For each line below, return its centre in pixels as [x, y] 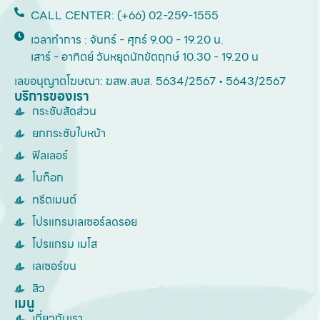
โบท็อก [48, 178]
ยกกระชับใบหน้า [69, 134]
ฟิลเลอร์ [50, 156]
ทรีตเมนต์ [54, 200]
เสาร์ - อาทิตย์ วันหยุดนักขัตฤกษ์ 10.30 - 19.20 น [144, 57]
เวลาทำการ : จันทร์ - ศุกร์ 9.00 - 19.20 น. [127, 40]
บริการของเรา [52, 96]
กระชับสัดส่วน [64, 111]
